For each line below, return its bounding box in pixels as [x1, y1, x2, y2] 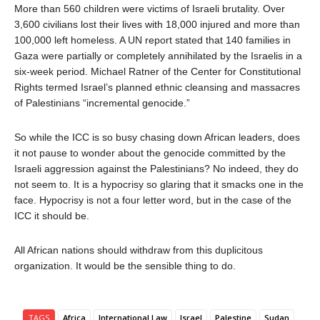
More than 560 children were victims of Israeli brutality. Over [14, 3, 285, 14]
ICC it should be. [14, 210, 89, 221]
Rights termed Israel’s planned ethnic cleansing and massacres [14, 81, 300, 93]
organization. [14, 260, 76, 271]
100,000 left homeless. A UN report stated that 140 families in [14, 34, 291, 46]
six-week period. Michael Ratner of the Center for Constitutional [14, 66, 301, 77]
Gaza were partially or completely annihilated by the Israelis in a [14, 50, 302, 61]
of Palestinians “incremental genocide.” [14, 97, 190, 109]
